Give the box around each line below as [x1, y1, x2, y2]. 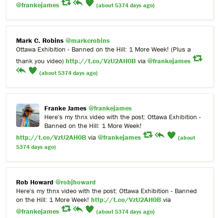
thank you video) [16, 56, 66, 66]
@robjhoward [55, 178, 96, 187]
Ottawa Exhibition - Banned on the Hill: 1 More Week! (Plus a [16, 45, 191, 54]
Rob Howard [16, 178, 54, 187]
